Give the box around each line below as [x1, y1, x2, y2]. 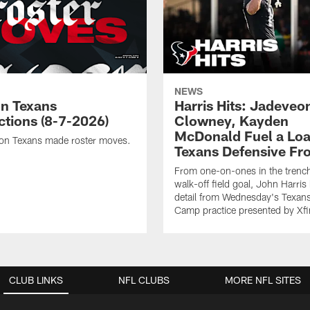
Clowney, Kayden [174, 112, 289, 129]
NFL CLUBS [118, 274, 170, 286]
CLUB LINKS [9, 274, 63, 286]
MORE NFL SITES [225, 274, 301, 286]
